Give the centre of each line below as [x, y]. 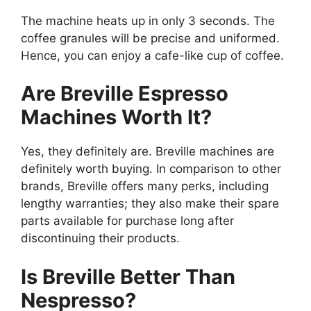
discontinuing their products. [100, 238]
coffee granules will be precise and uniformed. [150, 38]
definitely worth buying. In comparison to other [151, 169]
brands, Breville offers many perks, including [145, 186]
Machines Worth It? [116, 117]
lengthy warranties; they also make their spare [150, 204]
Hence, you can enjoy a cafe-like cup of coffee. [152, 55]
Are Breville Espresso [125, 94]
